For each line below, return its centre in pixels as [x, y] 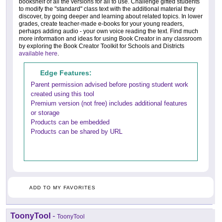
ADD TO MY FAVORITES [62, 188]
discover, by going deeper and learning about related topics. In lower [111, 17]
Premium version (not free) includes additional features [109, 104]
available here [38, 54]
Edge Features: [66, 73]
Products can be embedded [70, 122]
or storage [45, 113]
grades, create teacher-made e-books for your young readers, [101, 24]
